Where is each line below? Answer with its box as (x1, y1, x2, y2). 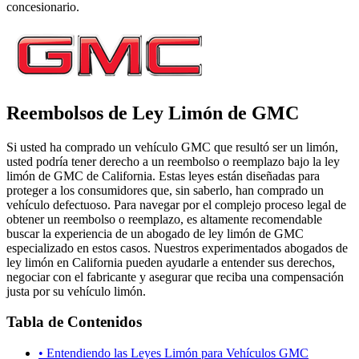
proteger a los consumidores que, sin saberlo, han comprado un (6, 183, 324, 197)
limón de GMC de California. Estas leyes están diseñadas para (6, 168, 320, 183)
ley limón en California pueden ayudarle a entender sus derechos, (6, 255, 335, 269)
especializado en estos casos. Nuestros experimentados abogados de (6, 240, 348, 255)
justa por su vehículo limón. (6, 284, 146, 298)
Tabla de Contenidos (6, 313, 142, 331)
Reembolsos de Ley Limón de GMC (6, 102, 299, 123)
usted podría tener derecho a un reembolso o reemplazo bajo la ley (6, 154, 340, 168)
